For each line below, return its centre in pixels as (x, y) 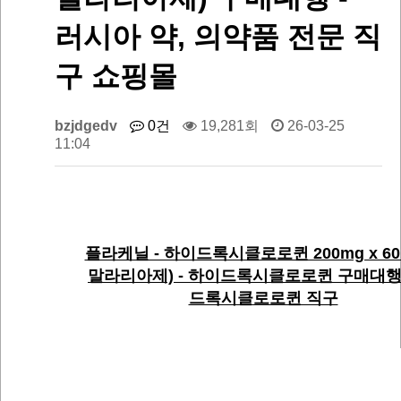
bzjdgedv (86, 126)
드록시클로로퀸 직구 (263, 299)
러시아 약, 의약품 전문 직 (218, 37)
